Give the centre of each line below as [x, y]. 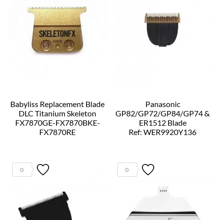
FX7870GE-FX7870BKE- [57, 122]
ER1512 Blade [163, 122]
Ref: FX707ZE [57, 141]
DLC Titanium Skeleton [57, 113]
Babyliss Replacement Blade [57, 104]
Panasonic [163, 104]
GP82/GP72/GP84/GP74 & [163, 113]
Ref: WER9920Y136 [163, 132]
